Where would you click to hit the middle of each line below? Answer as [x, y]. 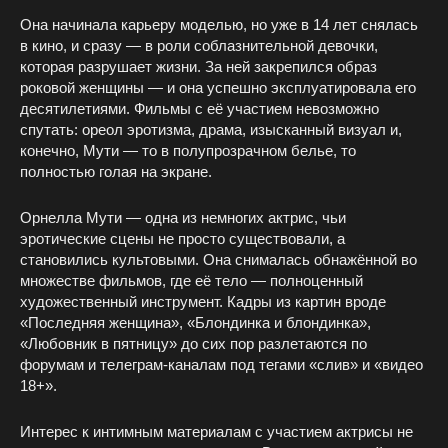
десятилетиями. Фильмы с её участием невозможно [199, 109]
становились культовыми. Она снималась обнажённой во [218, 260]
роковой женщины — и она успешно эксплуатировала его [218, 88]
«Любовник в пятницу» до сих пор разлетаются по [193, 344]
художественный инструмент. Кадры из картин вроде [203, 302]
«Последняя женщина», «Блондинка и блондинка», [195, 323]
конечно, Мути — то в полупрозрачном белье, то [188, 151]
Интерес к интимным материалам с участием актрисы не [216, 432]
